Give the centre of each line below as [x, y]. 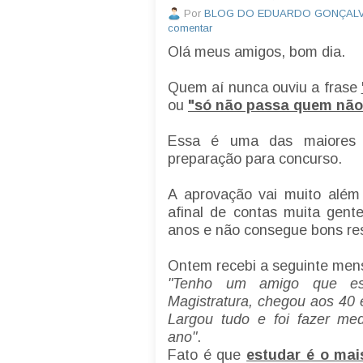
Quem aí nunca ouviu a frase [265, 88]
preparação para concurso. [255, 159]
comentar [190, 28]
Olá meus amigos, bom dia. [258, 52]
